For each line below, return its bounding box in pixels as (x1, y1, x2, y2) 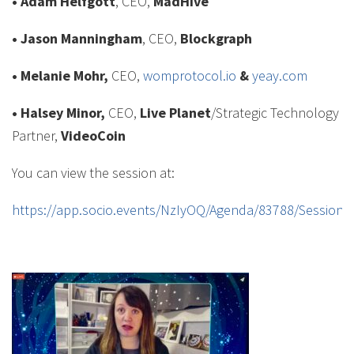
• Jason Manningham (12, 29, 142, 47)
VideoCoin (61, 126, 126, 145)
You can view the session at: (12, 164, 175, 182)
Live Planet (140, 104, 211, 122)
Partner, (12, 126, 61, 145)
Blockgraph (180, 29, 252, 47)
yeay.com (252, 66, 307, 85)
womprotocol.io (143, 66, 236, 85)
